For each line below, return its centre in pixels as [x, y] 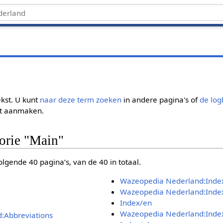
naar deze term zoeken [81, 99]
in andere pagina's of [161, 99]
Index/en [136, 202]
